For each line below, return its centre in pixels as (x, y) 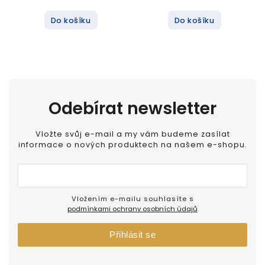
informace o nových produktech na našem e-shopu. (132, 144)
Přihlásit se (132, 235)
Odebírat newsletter (132, 109)
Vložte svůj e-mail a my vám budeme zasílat (132, 134)
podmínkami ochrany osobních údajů (132, 209)
